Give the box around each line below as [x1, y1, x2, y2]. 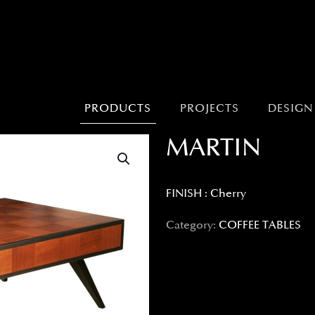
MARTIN [166, 137, 261, 160]
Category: [166, 220, 219, 231]
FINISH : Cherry [166, 188, 246, 199]
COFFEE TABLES [219, 220, 301, 231]
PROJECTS [180, 103, 239, 114]
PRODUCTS [84, 103, 151, 114]
